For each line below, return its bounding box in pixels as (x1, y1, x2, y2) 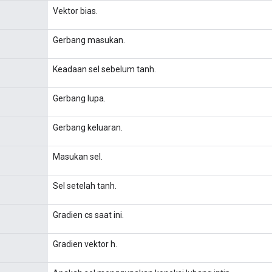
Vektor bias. (53, 5, 98, 16)
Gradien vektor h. (53, 239, 117, 249)
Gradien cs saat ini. (53, 209, 124, 220)
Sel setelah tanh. (53, 180, 117, 191)
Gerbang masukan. (53, 35, 125, 45)
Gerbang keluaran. (53, 122, 123, 132)
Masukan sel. (53, 151, 103, 161)
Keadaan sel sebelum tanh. (53, 64, 156, 74)
